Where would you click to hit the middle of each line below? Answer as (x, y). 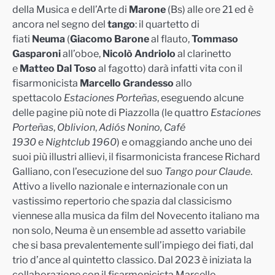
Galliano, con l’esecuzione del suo (88, 172)
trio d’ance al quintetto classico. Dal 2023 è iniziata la (132, 260)
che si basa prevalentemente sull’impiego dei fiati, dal (133, 246)
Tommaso (215, 39)
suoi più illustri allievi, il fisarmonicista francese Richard (136, 157)
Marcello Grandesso (127, 83)
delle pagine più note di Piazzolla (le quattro (111, 113)
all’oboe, (82, 54)
